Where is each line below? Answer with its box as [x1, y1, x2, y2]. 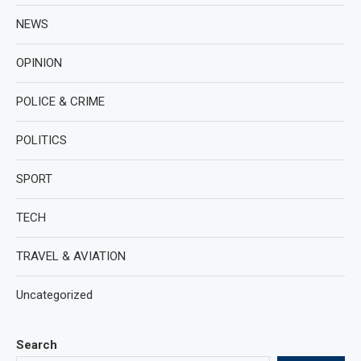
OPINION [16, 55, 62, 70]
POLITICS [16, 132, 67, 147]
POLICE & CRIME [16, 93, 105, 109]
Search [16, 337, 57, 352]
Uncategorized [16, 287, 93, 302]
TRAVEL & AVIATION [16, 248, 126, 263]
